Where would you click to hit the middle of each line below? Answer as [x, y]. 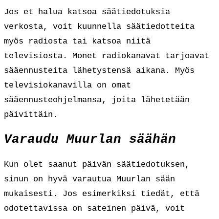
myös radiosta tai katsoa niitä [77, 41]
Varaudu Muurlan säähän [90, 139]
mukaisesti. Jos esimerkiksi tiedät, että [102, 194]
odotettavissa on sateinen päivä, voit [94, 208]
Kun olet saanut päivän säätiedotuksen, [97, 164]
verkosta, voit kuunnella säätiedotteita [99, 26]
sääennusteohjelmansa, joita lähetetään [97, 100]
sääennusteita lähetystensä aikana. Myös [99, 70]
